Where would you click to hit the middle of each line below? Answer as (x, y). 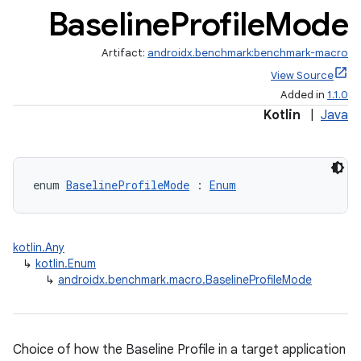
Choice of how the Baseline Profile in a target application (179, 350)
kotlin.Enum (66, 263)
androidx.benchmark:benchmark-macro (248, 53)
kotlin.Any (39, 247)
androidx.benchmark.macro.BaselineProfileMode (185, 280)
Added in (304, 95)
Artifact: (124, 53)
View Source (302, 75)
